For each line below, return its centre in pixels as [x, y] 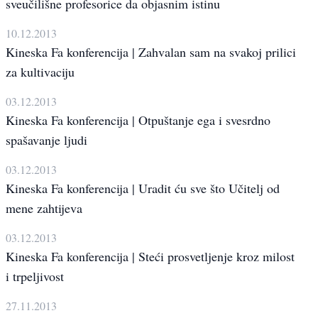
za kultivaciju [40, 72]
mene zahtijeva [44, 208]
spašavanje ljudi [46, 140]
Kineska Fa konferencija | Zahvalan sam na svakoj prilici [151, 52]
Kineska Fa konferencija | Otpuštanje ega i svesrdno [138, 120]
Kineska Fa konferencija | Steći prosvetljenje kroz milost [150, 257]
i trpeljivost [35, 276]
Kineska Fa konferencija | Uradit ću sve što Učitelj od [143, 188]
